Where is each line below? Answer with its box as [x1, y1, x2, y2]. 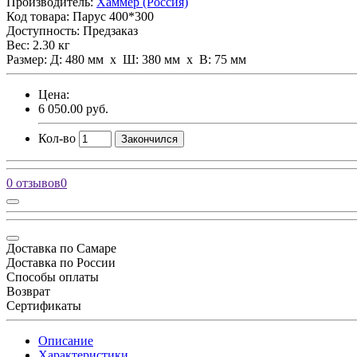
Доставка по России [6, 256, 116, 270]
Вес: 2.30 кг [6, 38, 70, 53]
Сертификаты [6, 299, 81, 313]
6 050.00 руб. [38, 102, 108, 116]
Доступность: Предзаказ [6, 24, 138, 38]
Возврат [6, 284, 50, 299]
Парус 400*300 [73, 10, 154, 24]
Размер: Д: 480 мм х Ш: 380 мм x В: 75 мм [6, 53, 246, 67]
